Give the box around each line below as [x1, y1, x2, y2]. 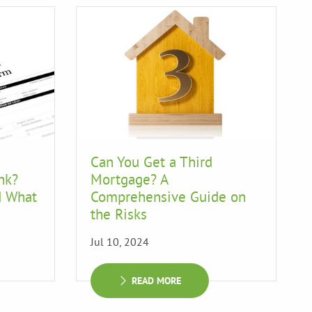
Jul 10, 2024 [91, 235, 149, 249]
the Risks [91, 205, 147, 224]
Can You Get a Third [91, 153, 212, 171]
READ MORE [132, 274, 181, 287]
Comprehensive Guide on [91, 187, 246, 206]
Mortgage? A [91, 170, 168, 189]
